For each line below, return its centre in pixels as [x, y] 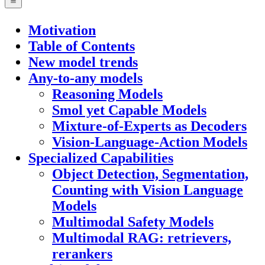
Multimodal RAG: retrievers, [142, 238]
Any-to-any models [85, 78]
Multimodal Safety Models [133, 222]
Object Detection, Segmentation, [150, 174]
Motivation [62, 30]
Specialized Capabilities [101, 158]
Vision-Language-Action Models [150, 142]
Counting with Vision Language [148, 190]
